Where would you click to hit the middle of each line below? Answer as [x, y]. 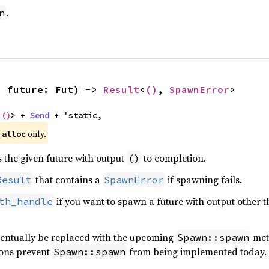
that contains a [68, 180]
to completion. [173, 158]
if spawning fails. [203, 180]
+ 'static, [75, 115]
